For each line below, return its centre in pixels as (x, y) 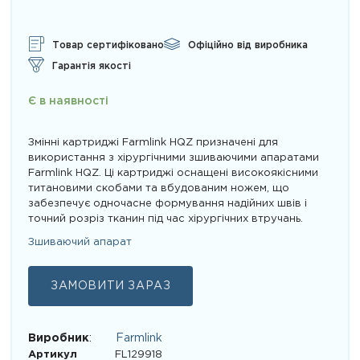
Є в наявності (68, 101)
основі (46, 14)
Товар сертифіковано (108, 46)
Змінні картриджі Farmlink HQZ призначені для (153, 142)
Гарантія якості (92, 67)
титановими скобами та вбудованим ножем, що (159, 188)
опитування (61, 27)
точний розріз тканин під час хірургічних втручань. (166, 219)
